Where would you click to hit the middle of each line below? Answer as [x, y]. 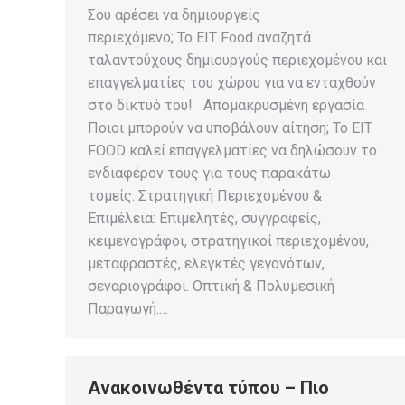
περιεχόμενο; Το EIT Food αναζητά [199, 38]
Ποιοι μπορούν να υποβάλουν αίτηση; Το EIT [230, 128]
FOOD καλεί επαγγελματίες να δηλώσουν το [232, 151]
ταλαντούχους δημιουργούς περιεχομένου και [237, 60]
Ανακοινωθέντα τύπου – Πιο [208, 388]
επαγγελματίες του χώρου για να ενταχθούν [232, 83]
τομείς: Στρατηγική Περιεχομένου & [205, 196]
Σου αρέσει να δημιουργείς [174, 15]
